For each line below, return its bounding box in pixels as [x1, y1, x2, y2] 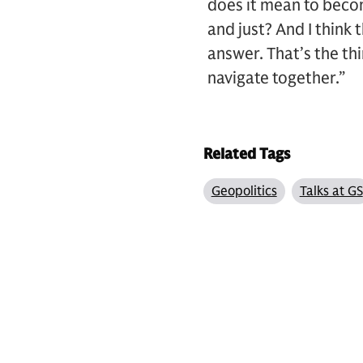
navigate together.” [207, 68, 345, 88]
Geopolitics [211, 183, 277, 199]
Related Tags [203, 145, 290, 163]
